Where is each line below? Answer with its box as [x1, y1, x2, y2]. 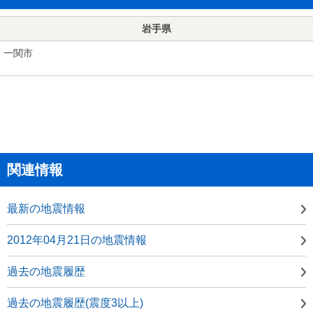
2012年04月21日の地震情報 [7, 233, 147, 246]
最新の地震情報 [7, 202, 85, 214]
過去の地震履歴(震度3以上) [7, 296, 143, 309]
